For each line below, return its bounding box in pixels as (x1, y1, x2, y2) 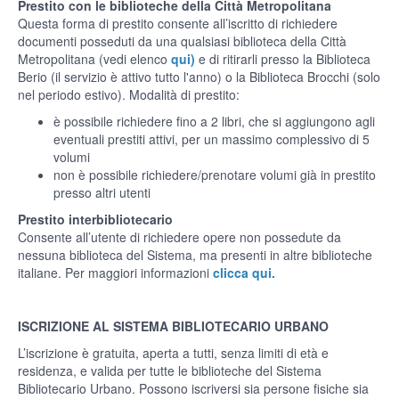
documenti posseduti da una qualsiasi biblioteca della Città (18, 32, 346, 50)
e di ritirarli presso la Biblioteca (195, 50, 370, 68)
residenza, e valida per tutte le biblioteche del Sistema (18, 362, 322, 379)
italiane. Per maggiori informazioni (18, 264, 213, 281)
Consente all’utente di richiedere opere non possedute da (18, 228, 341, 246)
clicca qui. (213, 264, 275, 281)
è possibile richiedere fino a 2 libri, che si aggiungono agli (53, 112, 375, 130)
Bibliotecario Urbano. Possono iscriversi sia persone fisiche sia (18, 379, 369, 397)
